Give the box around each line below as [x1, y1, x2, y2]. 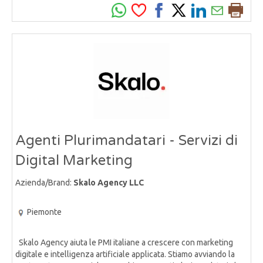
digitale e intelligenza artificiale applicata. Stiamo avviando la [15, 249, 235, 259]
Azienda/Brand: [15, 178, 73, 188]
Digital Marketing [15, 152, 133, 170]
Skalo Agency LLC [73, 178, 144, 188]
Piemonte [27, 207, 62, 217]
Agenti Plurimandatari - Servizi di [15, 132, 238, 150]
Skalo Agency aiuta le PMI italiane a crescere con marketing [15, 237, 233, 247]
